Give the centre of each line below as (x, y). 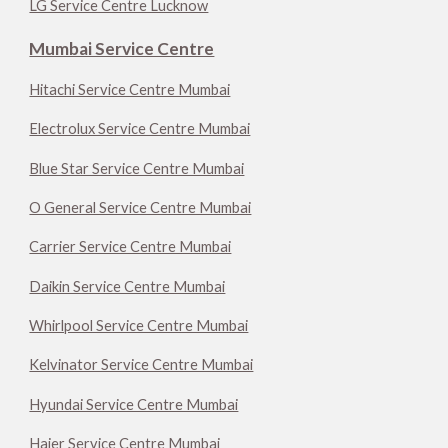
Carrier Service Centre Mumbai (130, 247)
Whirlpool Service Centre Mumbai (139, 325)
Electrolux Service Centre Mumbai (140, 129)
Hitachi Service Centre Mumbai (130, 89)
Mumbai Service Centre (122, 48)
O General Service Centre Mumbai (140, 207)
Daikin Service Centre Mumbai (127, 286)
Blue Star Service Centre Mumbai (137, 168)
